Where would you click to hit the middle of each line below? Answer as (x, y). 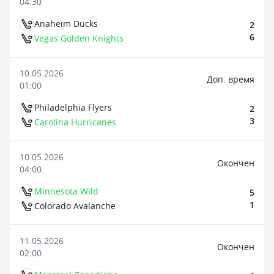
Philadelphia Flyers (73, 107)
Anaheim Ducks (66, 24)
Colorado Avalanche (75, 206)
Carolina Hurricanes (75, 122)
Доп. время (230, 79)
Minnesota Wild (66, 191)
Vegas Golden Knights (79, 38)
